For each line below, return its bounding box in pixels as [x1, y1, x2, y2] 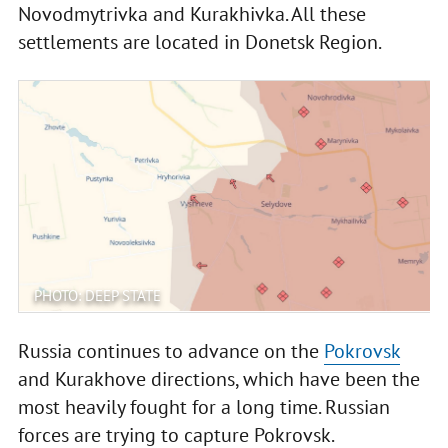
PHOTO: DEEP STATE [33, 285, 161, 305]
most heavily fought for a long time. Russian [17, 393, 390, 420]
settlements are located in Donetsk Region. [17, 28, 382, 55]
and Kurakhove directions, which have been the [17, 365, 420, 392]
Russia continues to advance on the [17, 337, 324, 364]
